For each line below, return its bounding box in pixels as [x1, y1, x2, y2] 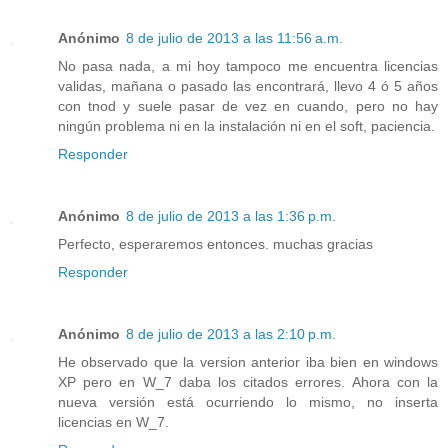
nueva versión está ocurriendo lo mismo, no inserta [58, 394, 438, 411]
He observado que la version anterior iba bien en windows [58, 354, 438, 371]
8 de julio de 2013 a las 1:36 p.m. [126, 208, 336, 225]
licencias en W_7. [58, 414, 169, 431]
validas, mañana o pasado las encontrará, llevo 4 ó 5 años [58, 78, 438, 95]
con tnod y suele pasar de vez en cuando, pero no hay [58, 98, 438, 115]
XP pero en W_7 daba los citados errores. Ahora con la [58, 374, 438, 391]
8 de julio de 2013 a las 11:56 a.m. [126, 30, 343, 47]
